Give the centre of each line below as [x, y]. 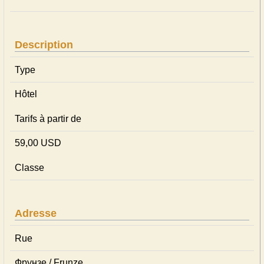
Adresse [36, 213]
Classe [29, 168]
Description [44, 45]
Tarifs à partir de [48, 119]
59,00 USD [38, 143]
